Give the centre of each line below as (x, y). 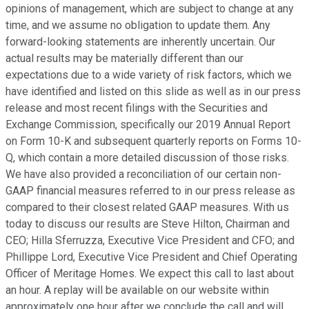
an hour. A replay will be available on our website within (137, 290)
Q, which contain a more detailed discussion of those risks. (147, 158)
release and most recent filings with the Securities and (137, 108)
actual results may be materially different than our (124, 59)
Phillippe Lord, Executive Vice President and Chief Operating (151, 257)
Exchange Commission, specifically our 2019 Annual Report (148, 125)
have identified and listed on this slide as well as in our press (153, 92)
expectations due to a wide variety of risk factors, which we (149, 75)
